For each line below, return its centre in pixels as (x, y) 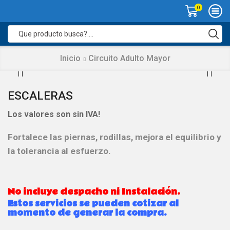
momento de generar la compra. (87, 213)
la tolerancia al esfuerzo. (59, 151)
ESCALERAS (40, 96)
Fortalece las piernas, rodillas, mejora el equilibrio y (114, 137)
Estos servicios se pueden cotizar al (93, 204)
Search (128, 38)
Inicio (70, 58)
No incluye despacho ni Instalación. (94, 192)
